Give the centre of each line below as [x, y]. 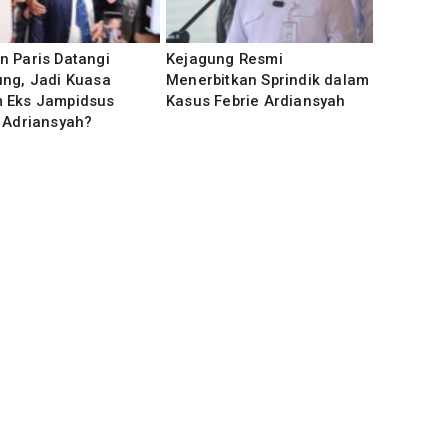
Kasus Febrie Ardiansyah [256, 101]
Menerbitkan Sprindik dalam [268, 80]
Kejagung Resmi [224, 59]
